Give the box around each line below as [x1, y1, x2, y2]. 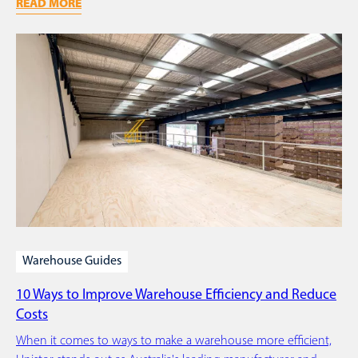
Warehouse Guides [22, 254, 121, 268]
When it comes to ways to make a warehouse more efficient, [16, 334, 332, 348]
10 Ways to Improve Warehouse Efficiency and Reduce [16, 287, 336, 303]
